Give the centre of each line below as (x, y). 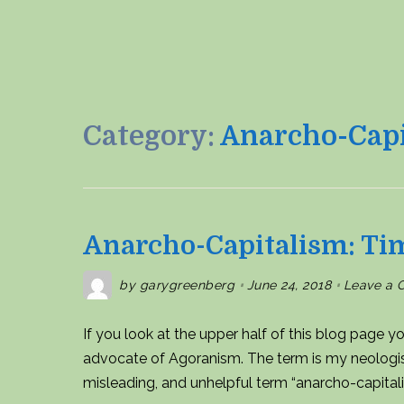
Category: (149, 136)
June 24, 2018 (289, 285)
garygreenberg (187, 285)
